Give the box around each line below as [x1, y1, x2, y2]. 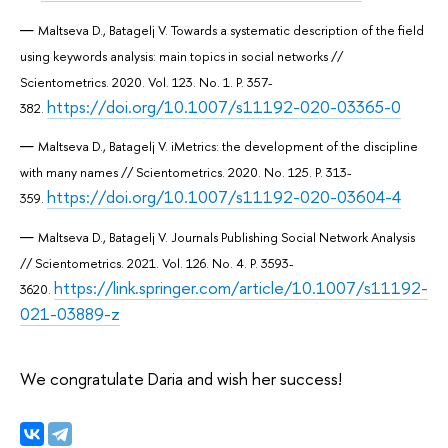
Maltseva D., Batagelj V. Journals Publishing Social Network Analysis [38, 228, 415, 247]
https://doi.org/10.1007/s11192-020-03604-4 [47, 185, 401, 209]
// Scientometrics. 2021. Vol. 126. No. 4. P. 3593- [20, 254, 294, 273]
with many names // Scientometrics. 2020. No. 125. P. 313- [20, 163, 352, 182]
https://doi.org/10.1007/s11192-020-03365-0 [47, 94, 401, 118]
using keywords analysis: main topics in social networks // [20, 46, 343, 65]
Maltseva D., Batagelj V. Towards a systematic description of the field [38, 20, 424, 39]
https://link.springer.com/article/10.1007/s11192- [54, 276, 428, 300]
